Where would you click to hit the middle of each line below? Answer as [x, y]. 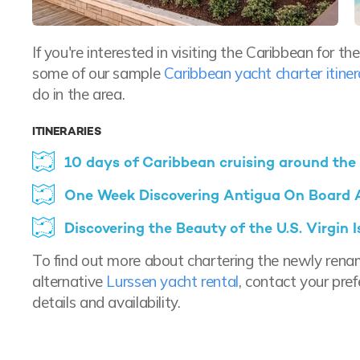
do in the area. [79, 94]
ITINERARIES [67, 131]
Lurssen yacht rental [172, 282]
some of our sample [98, 74]
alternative [70, 282]
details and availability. [106, 303]
